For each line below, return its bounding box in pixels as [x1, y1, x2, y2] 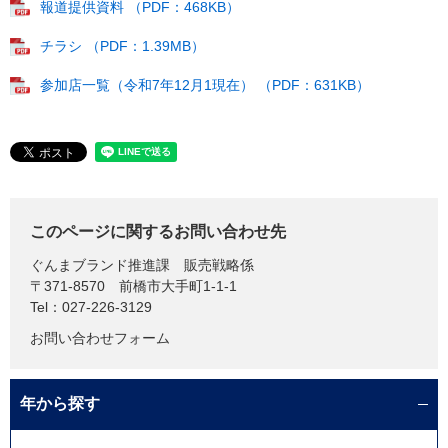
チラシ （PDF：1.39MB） [40, 38, 205, 54]
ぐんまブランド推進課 [30, 257, 170, 273]
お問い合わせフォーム [30, 330, 170, 346]
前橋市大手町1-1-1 [119, 278, 237, 294]
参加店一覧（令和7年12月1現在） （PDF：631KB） [40, 77, 370, 93]
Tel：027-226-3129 [30, 299, 152, 315]
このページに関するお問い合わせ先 [30, 223, 286, 240]
